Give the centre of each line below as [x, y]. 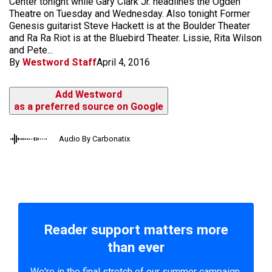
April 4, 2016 [123, 62]
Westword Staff [59, 62]
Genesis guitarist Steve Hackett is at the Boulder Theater [130, 26]
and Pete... [31, 50]
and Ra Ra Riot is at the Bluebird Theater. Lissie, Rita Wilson [135, 38]
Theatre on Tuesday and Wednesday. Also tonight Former [130, 14]
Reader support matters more [136, 229]
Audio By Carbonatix [94, 139]
